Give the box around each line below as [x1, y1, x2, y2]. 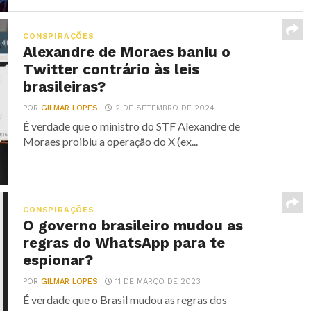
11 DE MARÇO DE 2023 [115, 277, 201, 286]
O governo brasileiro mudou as [23, 217, 244, 234]
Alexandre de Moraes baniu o [23, 44, 231, 60]
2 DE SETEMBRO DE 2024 [115, 103, 215, 112]
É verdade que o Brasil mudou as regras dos [23, 293, 228, 306]
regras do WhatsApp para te [23, 235, 226, 251]
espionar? [23, 252, 94, 269]
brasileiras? [23, 78, 106, 95]
